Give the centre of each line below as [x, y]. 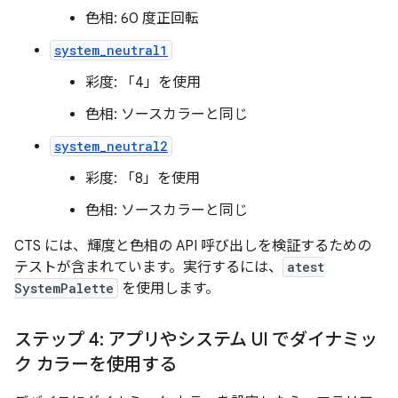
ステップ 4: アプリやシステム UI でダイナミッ [196, 339]
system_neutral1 [111, 50]
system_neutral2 [111, 146]
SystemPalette [64, 288]
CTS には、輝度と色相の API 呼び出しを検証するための [193, 246]
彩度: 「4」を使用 [143, 82]
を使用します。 [169, 288]
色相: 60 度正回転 [142, 18]
